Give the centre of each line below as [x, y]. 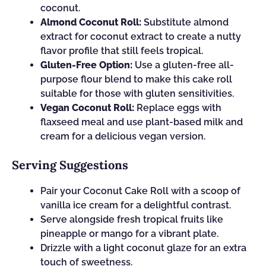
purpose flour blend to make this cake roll [136, 79]
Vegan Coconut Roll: [87, 108]
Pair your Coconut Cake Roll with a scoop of [140, 191]
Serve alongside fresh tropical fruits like [132, 219]
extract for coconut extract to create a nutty [141, 37]
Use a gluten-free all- [183, 65]
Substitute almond [185, 22]
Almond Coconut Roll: [91, 22]
